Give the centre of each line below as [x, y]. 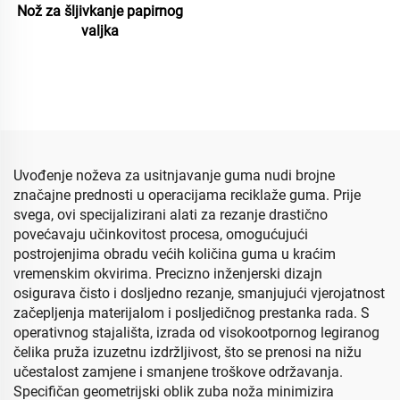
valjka [100, 31]
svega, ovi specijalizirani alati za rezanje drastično [171, 215]
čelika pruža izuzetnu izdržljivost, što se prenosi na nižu [187, 352]
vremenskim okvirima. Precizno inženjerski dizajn [168, 274]
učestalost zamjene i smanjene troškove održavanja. [178, 372]
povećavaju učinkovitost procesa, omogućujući [161, 234]
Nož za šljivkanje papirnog [100, 11]
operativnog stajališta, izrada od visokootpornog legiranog [196, 333]
